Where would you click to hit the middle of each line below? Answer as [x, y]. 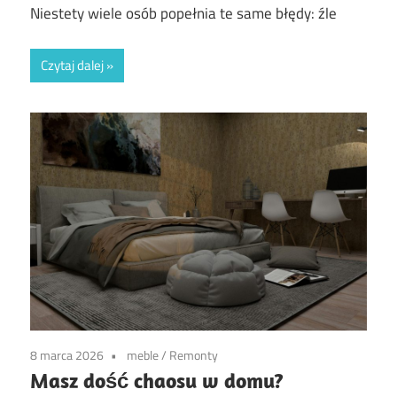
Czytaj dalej [72, 66]
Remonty [194, 355]
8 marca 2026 [67, 355]
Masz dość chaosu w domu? [157, 381]
